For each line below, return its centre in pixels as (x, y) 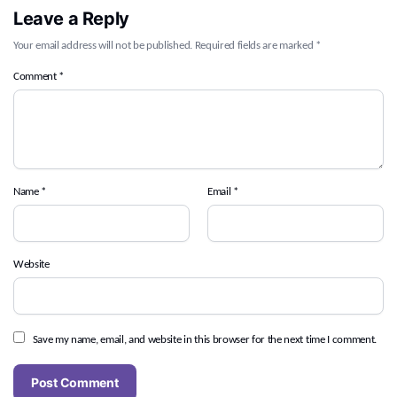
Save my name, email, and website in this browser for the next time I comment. (205, 340)
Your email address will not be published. (103, 46)
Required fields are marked (255, 46)
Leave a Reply (71, 19)
